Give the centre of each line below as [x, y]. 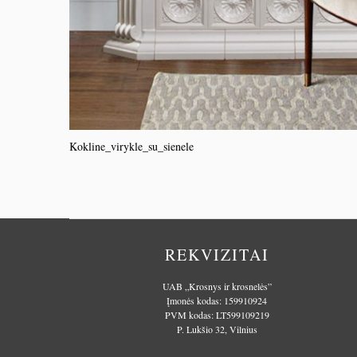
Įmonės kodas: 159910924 [217, 300]
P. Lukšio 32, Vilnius [217, 329]
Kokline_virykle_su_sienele [131, 146]
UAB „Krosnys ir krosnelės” [217, 286]
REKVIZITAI [217, 255]
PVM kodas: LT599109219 [217, 315]
